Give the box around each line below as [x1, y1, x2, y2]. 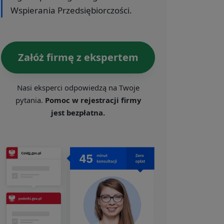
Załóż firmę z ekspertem [17, 50, 138, 64]
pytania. [15, 94, 45, 105]
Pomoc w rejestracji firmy [44, 94, 141, 105]
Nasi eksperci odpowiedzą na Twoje [16, 82, 139, 92]
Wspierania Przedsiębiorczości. [10, 4, 132, 16]
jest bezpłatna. [51, 107, 105, 117]
